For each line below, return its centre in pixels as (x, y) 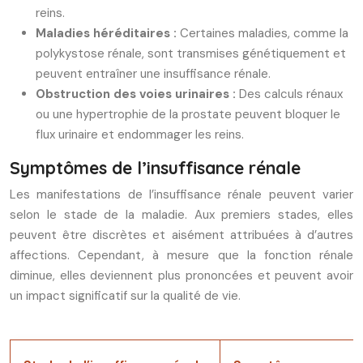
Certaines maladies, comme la (264, 33)
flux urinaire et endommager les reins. (140, 135)
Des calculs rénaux (291, 94)
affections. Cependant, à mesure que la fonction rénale (181, 255)
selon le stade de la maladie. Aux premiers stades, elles (181, 215)
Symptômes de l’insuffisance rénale (155, 168)
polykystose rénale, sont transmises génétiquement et (191, 53)
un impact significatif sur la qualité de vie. (125, 296)
